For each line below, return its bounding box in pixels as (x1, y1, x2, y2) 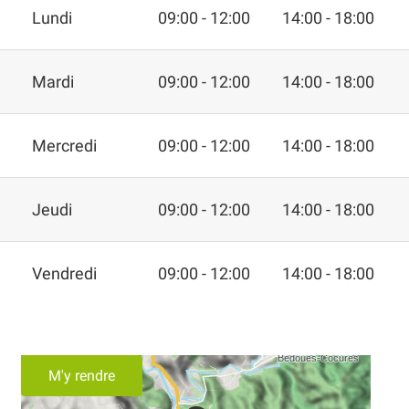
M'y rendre (48, 366, 115, 384)
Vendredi (32, 263, 97, 283)
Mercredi (32, 135, 97, 155)
